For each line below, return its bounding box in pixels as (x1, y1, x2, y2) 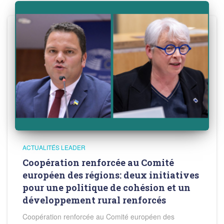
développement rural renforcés (22, 193, 166, 206)
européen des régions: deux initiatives (22, 168, 199, 181)
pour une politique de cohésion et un (22, 181, 190, 193)
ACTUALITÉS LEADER (22, 142, 85, 151)
